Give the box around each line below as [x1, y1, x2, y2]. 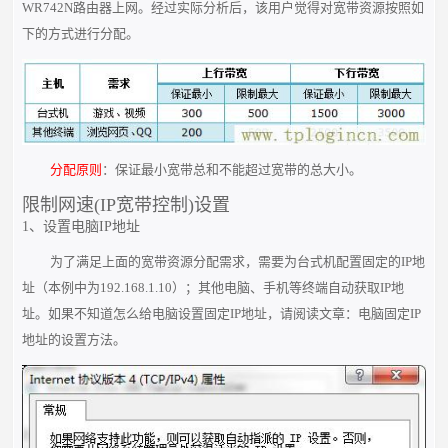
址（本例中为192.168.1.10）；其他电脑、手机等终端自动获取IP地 [22, 279, 405, 295]
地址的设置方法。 [22, 331, 127, 347]
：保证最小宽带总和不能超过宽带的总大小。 [101, 161, 362, 177]
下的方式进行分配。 [22, 25, 140, 41]
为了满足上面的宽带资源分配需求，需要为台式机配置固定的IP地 [49, 253, 425, 269]
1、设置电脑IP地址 [22, 217, 141, 234]
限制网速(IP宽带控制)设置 [22, 194, 231, 215]
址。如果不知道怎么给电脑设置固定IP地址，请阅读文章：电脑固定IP [22, 305, 422, 321]
